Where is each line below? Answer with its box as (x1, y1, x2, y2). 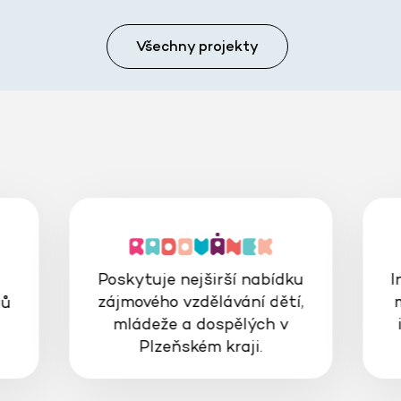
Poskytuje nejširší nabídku (97, 269, 303, 290)
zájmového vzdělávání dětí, (97, 291, 303, 312)
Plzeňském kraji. (138, 336, 262, 357)
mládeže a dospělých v (112, 313, 288, 335)
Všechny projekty (135, 37, 259, 56)
